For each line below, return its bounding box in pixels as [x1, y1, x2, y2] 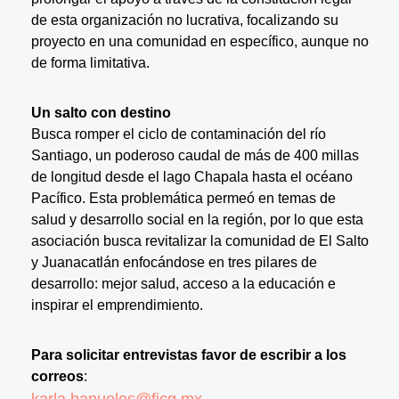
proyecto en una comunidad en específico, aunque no [30, 33, 369, 49]
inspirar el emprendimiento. [30, 297, 203, 313]
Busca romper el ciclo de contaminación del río [30, 126, 326, 142]
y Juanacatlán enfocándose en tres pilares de [30, 254, 317, 270]
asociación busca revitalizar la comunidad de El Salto [30, 232, 369, 248]
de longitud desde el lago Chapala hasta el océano [30, 168, 353, 184]
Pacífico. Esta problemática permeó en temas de [30, 190, 336, 206]
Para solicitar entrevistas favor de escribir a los [30, 346, 346, 362]
